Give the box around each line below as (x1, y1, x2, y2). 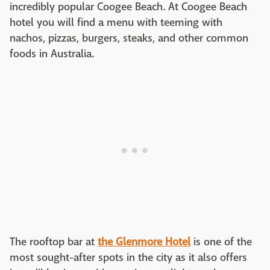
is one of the (190, 235, 252, 249)
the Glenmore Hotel (98, 235, 190, 249)
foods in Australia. (10, 47, 94, 61)
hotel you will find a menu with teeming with (10, 16, 222, 30)
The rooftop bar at (10, 235, 98, 249)
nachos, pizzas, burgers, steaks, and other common (10, 31, 248, 45)
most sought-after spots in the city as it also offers (10, 251, 247, 265)
